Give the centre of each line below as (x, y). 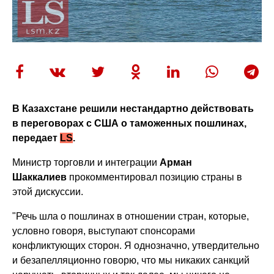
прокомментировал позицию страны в (155, 177)
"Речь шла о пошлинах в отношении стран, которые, (131, 216)
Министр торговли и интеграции (86, 162)
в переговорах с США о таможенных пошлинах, (130, 123)
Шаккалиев (40, 177)
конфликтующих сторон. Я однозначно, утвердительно (136, 245)
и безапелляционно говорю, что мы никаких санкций (131, 260)
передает (36, 138)
